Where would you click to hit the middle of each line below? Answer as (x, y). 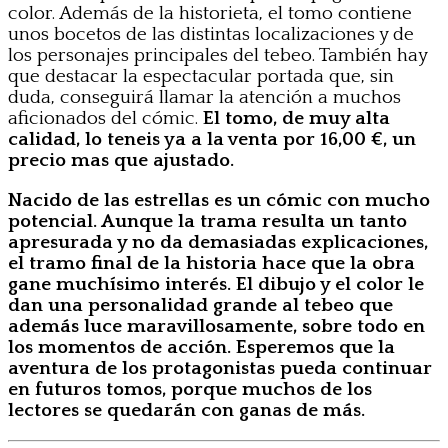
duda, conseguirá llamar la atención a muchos (204, 97)
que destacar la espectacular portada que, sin (201, 76)
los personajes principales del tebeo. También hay (217, 55)
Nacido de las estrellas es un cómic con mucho (219, 200)
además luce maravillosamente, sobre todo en (216, 326)
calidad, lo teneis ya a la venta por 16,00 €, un (212, 139)
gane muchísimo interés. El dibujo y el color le (216, 284)
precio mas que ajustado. (121, 160)
